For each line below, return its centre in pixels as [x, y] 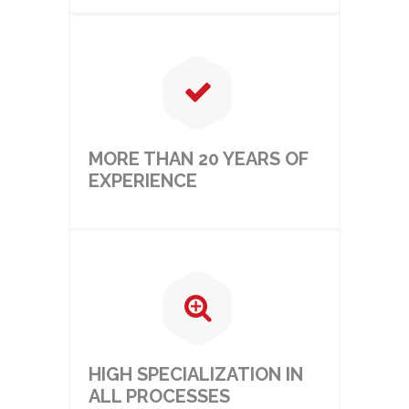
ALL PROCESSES [159, 396]
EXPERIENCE [142, 181]
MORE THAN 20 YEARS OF [198, 159]
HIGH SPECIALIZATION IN [195, 374]
